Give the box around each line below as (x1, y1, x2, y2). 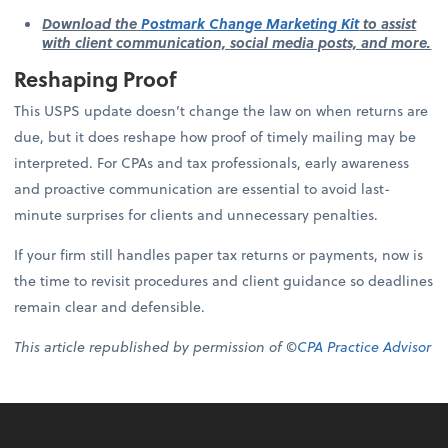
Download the (42, 12, 142, 34)
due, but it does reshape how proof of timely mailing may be (14, 126, 417, 148)
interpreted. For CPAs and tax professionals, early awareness (14, 152, 410, 174)
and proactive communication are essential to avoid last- (14, 178, 392, 200)
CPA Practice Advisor (297, 336, 432, 358)
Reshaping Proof (14, 63, 177, 95)
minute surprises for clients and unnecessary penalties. (14, 204, 379, 226)
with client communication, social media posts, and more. (42, 31, 432, 53)
